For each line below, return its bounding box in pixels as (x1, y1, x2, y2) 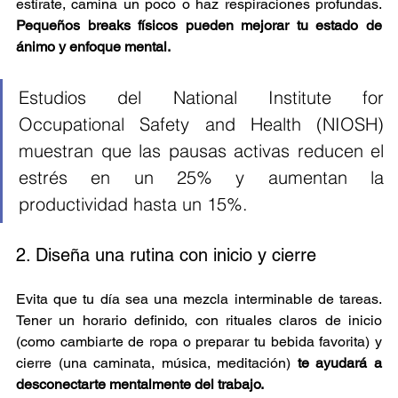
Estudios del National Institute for (19, 85, 384, 108)
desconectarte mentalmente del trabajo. (16, 375, 264, 393)
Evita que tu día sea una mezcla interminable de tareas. (16, 290, 382, 307)
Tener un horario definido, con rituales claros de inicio (16, 311, 382, 329)
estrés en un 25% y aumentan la (19, 165, 384, 188)
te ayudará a (297, 354, 383, 371)
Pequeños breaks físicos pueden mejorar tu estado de (16, 16, 382, 34)
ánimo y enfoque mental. (16, 37, 171, 55)
